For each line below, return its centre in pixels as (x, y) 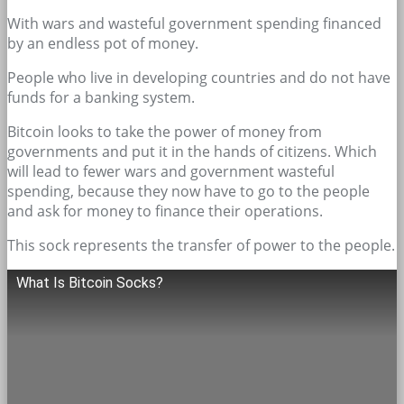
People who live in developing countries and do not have (199, 77)
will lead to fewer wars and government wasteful (171, 171)
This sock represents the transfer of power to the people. (201, 245)
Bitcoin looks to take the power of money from (165, 131)
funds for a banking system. (101, 97)
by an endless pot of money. (103, 43)
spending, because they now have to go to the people (188, 191)
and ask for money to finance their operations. (165, 211)
